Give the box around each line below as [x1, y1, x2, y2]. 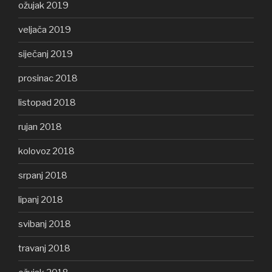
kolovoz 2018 [18, 146, 75, 157]
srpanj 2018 [18, 170, 67, 182]
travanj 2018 [18, 243, 70, 254]
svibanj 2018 [18, 219, 71, 230]
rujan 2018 [18, 121, 62, 133]
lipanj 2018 [18, 194, 63, 206]
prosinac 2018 [18, 73, 78, 84]
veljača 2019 [18, 24, 71, 36]
